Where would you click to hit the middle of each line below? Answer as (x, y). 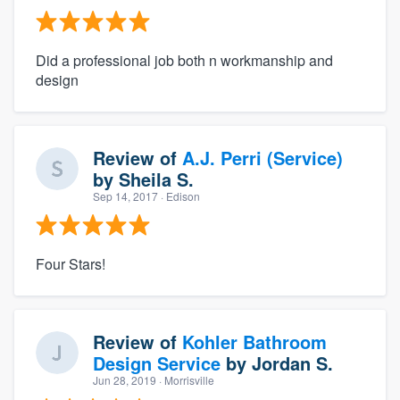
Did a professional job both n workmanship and (184, 60)
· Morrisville (185, 379)
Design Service (157, 362)
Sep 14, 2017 (125, 196)
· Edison (179, 196)
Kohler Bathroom (254, 341)
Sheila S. (156, 179)
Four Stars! (71, 263)
